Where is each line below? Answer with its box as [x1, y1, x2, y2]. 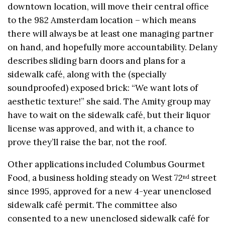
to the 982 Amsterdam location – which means [8, 14, 196, 26]
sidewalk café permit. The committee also [8, 199, 177, 210]
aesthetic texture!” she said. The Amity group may [8, 95, 210, 107]
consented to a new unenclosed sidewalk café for [8, 212, 209, 224]
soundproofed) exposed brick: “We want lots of [8, 82, 198, 93]
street [189, 172, 216, 183]
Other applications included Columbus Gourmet [8, 158, 205, 170]
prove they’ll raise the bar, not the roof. [8, 136, 167, 148]
